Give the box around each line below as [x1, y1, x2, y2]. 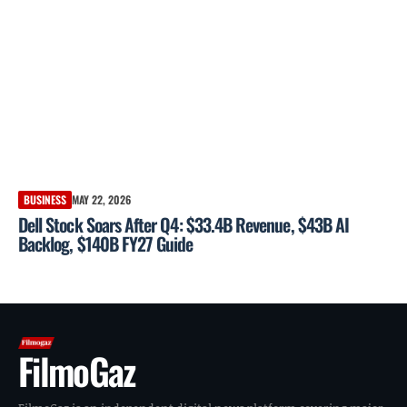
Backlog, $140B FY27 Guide [18, 229, 194, 257]
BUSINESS [24, 191, 66, 207]
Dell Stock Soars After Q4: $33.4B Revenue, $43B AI [18, 210, 350, 238]
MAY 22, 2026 [72, 191, 131, 207]
